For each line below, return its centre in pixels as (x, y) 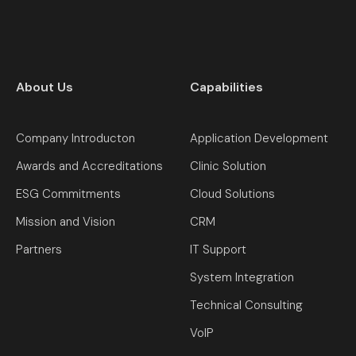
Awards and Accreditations (89, 166)
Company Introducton (75, 138)
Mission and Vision (66, 221)
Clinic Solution (228, 166)
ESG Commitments (68, 193)
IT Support (218, 249)
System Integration (242, 277)
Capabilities (226, 87)
